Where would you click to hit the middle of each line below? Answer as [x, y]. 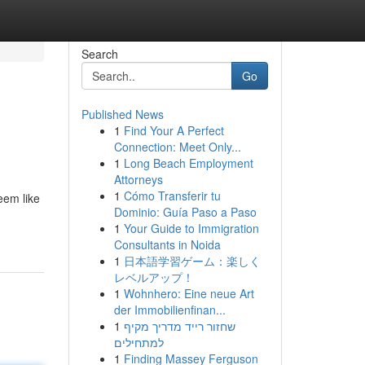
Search [99, 54]
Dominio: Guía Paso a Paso [185, 212]
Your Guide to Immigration [191, 228]
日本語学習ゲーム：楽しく [192, 261]
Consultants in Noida [167, 244]
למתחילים [139, 342]
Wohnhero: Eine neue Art [189, 293]
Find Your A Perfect [174, 130]
